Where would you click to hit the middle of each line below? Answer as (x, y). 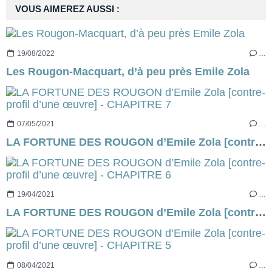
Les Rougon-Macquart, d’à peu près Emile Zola (128, 71)
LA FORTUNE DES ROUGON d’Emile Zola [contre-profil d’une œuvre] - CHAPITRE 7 (260, 142)
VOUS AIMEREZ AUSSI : (67, 9)
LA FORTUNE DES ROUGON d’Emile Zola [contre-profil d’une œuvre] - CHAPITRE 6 (260, 213)
